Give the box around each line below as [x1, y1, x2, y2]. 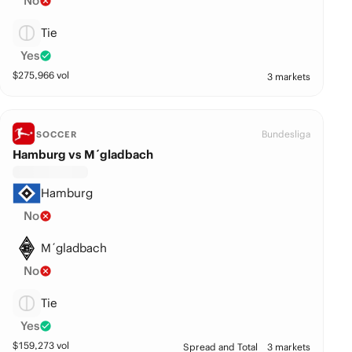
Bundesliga [262, 128, 311, 140]
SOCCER [36, 129, 77, 140]
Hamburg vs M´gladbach [13, 147, 154, 162]
